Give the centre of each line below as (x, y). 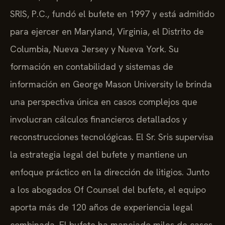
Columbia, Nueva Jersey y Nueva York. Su (94, 49)
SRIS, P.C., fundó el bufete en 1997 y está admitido (112, 14)
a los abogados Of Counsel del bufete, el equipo (108, 190)
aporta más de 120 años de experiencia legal (101, 207)
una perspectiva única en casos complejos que (104, 102)
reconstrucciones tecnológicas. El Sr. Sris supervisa (112, 137)
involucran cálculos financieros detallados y (98, 120)
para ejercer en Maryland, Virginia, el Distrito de (107, 32)
